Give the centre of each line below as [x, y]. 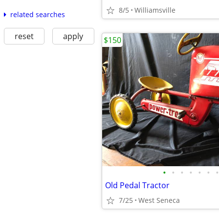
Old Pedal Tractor [137, 185]
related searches [37, 14]
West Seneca [159, 200]
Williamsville [155, 10]
